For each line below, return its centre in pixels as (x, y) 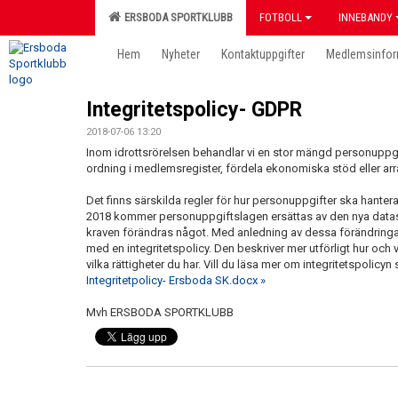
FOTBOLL (281, 17)
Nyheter (181, 54)
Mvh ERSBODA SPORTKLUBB (160, 312)
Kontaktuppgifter (263, 54)
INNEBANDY (366, 17)
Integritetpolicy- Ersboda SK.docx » (176, 280)
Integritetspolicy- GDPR (194, 110)
